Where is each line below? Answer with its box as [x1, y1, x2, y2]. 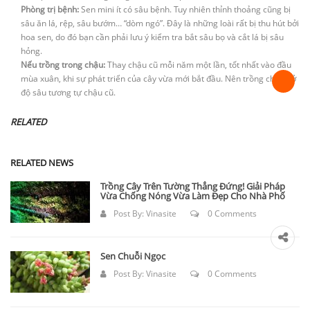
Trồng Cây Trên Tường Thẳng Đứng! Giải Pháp [100, 179, 285, 192]
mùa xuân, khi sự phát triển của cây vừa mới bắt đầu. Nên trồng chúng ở [21, 72, 296, 84]
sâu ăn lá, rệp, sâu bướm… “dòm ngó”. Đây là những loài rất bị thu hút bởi [21, 17, 299, 29]
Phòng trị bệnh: [21, 3, 79, 15]
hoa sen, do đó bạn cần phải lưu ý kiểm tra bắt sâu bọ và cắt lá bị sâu [21, 30, 284, 43]
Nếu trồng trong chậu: [21, 58, 105, 71]
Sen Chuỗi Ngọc [100, 249, 165, 262]
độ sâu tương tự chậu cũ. [21, 86, 116, 98]
